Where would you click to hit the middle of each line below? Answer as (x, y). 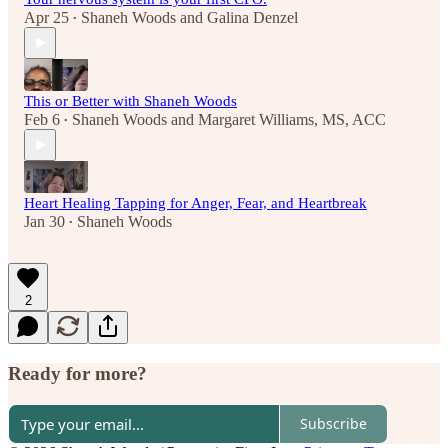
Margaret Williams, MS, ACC (292, 120)
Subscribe (333, 424)
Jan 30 (44, 222)
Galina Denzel (252, 18)
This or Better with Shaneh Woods (130, 101)
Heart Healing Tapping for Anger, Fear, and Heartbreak (195, 203)
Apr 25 (46, 18)
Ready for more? (77, 374)
